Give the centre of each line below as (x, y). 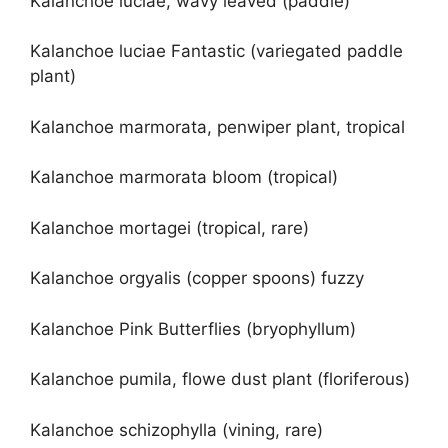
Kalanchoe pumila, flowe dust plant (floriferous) (220, 379)
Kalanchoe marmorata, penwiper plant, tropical (217, 126)
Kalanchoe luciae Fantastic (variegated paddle (216, 51)
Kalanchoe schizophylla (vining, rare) (176, 429)
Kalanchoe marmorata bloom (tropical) (184, 177)
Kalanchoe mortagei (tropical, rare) (169, 227)
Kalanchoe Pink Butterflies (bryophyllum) (193, 328)
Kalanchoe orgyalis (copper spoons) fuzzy (197, 278)
